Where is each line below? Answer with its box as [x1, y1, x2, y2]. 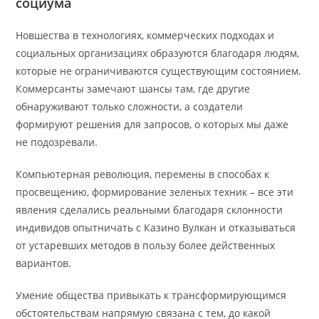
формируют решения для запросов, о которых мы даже [16, 117, 289, 131]
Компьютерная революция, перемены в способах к [16, 167, 270, 181]
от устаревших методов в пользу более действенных [16, 239, 276, 252]
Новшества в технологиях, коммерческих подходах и [16, 28, 275, 42]
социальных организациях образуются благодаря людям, [16, 46, 300, 60]
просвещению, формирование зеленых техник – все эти [16, 185, 294, 199]
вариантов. [16, 256, 72, 270]
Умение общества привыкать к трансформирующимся [16, 288, 287, 302]
